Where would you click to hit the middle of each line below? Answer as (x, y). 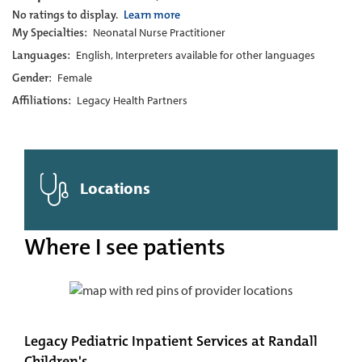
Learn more (152, 15)
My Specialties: (51, 32)
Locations (114, 187)
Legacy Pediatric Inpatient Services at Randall (171, 341)
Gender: (33, 78)
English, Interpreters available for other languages (196, 55)
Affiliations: (43, 100)
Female (75, 78)
